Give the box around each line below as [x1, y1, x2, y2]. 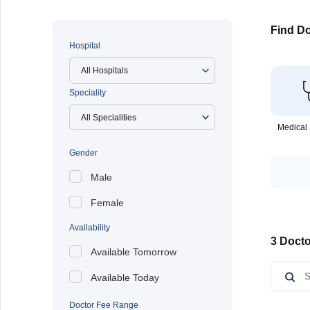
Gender [69, 148, 98, 158]
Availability [69, 223, 110, 232]
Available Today [91, 272, 159, 283]
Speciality [69, 88, 106, 98]
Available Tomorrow [91, 246, 176, 257]
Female [91, 197, 124, 208]
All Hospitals [81, 66, 128, 75]
